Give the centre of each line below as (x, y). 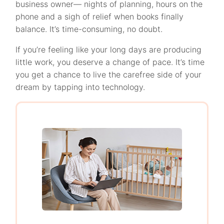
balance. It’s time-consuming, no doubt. (89, 29)
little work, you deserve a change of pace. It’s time (110, 62)
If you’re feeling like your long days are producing (109, 49)
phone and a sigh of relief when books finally (100, 16)
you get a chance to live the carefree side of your (109, 74)
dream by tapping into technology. (80, 87)
